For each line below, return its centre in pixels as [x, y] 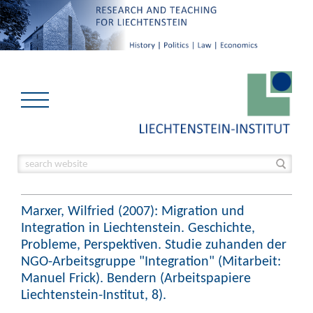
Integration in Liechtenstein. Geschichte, [138, 227]
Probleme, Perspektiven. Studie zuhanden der [154, 244]
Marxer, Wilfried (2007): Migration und [133, 210]
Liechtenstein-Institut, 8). [94, 294]
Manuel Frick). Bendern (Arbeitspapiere [136, 277]
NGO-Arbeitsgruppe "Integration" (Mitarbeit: [151, 261]
